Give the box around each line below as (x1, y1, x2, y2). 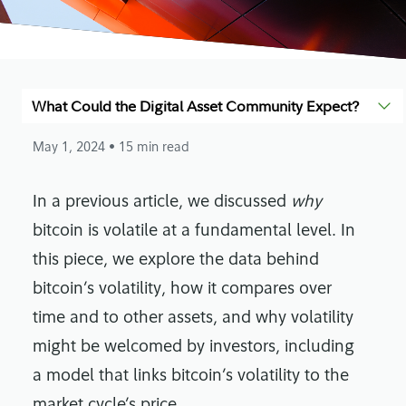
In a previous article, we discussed (33, 194, 291, 212)
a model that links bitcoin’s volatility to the (33, 368, 349, 386)
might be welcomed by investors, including (33, 339, 354, 357)
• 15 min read (109, 141, 189, 156)
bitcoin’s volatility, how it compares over (33, 281, 332, 299)
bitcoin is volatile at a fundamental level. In (33, 223, 355, 241)
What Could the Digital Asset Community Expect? (31, 96, 359, 117)
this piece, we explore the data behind (33, 252, 319, 270)
